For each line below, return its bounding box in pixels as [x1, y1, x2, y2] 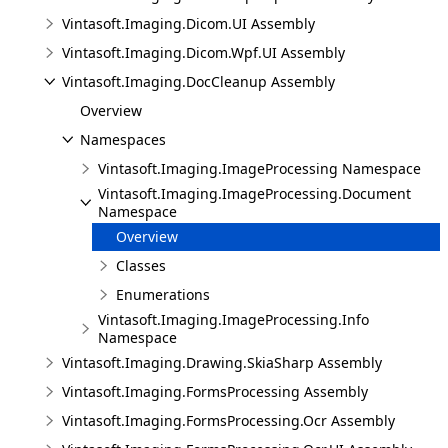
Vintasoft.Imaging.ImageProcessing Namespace [98, 159, 421, 178]
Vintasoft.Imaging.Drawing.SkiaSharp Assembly [62, 353, 382, 372]
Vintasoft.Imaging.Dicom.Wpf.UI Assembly [62, 43, 345, 62]
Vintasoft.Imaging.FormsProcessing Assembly [62, 382, 368, 401]
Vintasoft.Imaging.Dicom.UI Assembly [62, 14, 315, 33]
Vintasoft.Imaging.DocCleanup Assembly [62, 72, 335, 91]
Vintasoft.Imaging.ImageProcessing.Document [98, 184, 411, 203]
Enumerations [116, 285, 210, 304]
